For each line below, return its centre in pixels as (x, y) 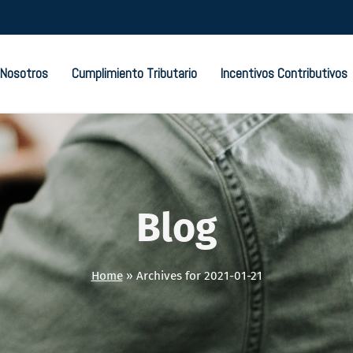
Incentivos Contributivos (284, 74)
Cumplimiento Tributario (134, 74)
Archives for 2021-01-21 (199, 276)
